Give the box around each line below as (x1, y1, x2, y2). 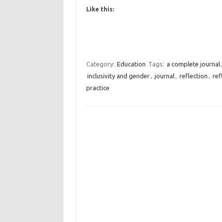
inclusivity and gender (87, 72, 150, 79)
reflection (179, 72, 208, 79)
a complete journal (166, 60, 220, 67)
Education (116, 60, 146, 67)
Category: (86, 60, 116, 67)
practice (86, 84, 110, 91)
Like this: (86, 6, 114, 12)
